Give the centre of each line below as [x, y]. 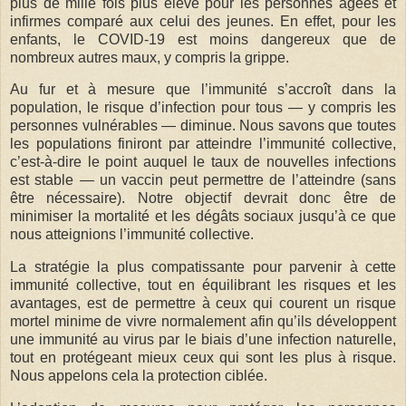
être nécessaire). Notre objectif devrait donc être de [203, 198]
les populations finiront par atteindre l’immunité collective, [203, 144]
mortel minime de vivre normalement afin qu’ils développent [203, 322]
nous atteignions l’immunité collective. [132, 235]
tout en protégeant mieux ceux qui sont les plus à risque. [203, 358]
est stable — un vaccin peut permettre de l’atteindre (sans [203, 180]
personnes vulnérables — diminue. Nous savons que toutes [203, 126]
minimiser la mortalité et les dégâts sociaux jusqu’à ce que [203, 217]
